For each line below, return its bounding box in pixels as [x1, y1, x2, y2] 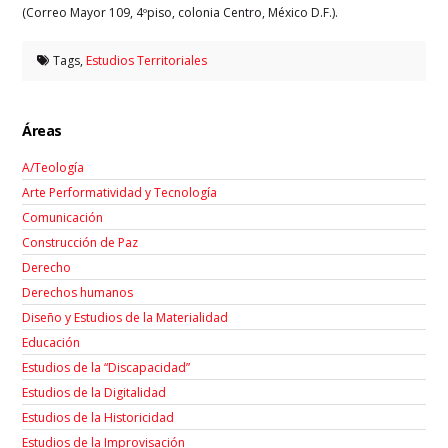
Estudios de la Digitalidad [22, 383, 167, 401]
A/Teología [22, 158, 85, 176]
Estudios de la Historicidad [22, 408, 175, 426]
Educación [22, 333, 81, 351]
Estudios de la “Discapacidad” [22, 358, 191, 376]
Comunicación [22, 208, 104, 226]
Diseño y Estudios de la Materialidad [22, 308, 229, 326]
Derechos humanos [22, 283, 134, 301]
